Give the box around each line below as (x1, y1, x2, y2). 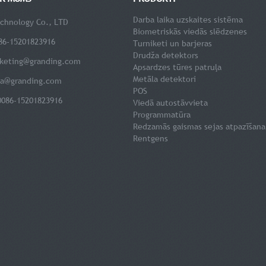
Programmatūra (133, 109, 191, 120)
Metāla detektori (133, 74, 196, 84)
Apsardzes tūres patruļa (133, 62, 221, 72)
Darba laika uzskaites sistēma (133, 14, 243, 25)
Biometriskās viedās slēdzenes (133, 26, 247, 37)
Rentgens (133, 133, 168, 144)
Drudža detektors (133, 50, 198, 61)
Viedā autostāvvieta (133, 97, 208, 108)
